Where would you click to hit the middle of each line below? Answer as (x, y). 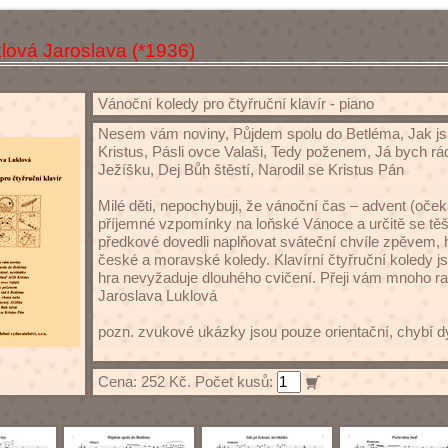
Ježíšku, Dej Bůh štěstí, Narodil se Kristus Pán (251, 169)
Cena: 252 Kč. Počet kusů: (187, 381)
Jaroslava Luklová (157, 295)
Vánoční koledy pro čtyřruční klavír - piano (236, 103)
